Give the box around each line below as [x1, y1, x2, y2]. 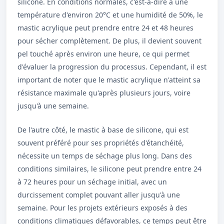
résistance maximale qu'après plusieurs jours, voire [17, 88, 190, 97]
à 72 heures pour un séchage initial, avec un [17, 177, 167, 186]
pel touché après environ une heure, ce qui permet [17, 49, 189, 58]
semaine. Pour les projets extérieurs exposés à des [17, 203, 187, 212]
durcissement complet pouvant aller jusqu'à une [17, 190, 180, 199]
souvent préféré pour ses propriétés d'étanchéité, [17, 138, 184, 147]
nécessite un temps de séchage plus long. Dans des [17, 151, 192, 160]
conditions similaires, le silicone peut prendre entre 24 [17, 164, 201, 173]
